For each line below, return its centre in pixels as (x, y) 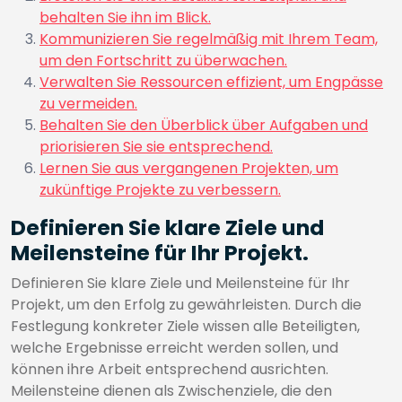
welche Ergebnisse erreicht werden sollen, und (175, 348)
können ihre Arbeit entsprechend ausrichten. (170, 369)
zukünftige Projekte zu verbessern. (160, 190)
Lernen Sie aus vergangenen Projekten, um (189, 168)
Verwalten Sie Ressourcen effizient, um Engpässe (211, 82)
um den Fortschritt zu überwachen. (163, 61)
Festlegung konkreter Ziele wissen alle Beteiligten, (185, 326)
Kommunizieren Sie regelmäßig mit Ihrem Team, (209, 39)
